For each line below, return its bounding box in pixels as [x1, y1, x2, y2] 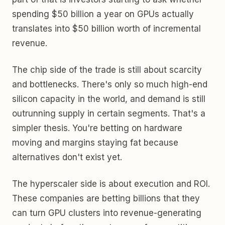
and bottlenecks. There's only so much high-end [12, 79, 207, 89]
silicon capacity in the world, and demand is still [12, 94, 205, 104]
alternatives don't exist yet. [12, 152, 122, 162]
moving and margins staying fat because [12, 138, 178, 148]
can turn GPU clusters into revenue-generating [12, 208, 201, 218]
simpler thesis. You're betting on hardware [12, 123, 182, 133]
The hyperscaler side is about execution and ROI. [12, 179, 210, 189]
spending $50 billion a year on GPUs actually [12, 9, 194, 19]
